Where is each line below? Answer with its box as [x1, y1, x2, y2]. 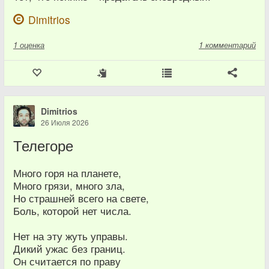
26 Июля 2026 [41, 117, 89, 127]
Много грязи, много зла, [13, 178, 125, 193]
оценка [20, 39, 44, 50]
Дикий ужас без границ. [13, 241, 125, 256]
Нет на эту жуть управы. [13, 229, 128, 243]
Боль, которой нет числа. [13, 204, 131, 218]
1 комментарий [199, 39, 256, 50]
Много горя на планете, [13, 166, 121, 180]
